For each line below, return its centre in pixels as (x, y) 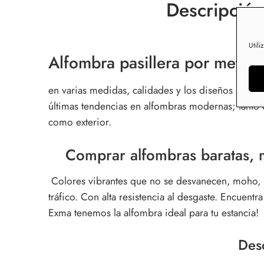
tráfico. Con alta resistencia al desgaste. (133, 197)
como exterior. (80, 122)
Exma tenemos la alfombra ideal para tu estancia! (155, 212)
